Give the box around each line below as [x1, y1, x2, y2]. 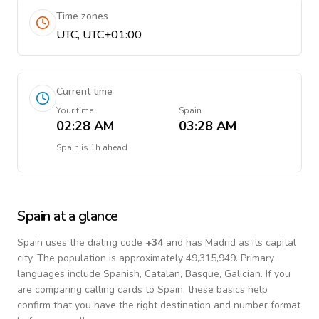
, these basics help [183, 283, 268, 296]
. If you [261, 267, 291, 281]
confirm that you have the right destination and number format [17, 298, 300, 312]
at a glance [50, 206, 118, 226]
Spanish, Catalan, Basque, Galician [103, 267, 261, 281]
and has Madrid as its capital [163, 236, 296, 249]
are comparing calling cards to [17, 283, 157, 296]
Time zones [56, 9, 108, 23]
